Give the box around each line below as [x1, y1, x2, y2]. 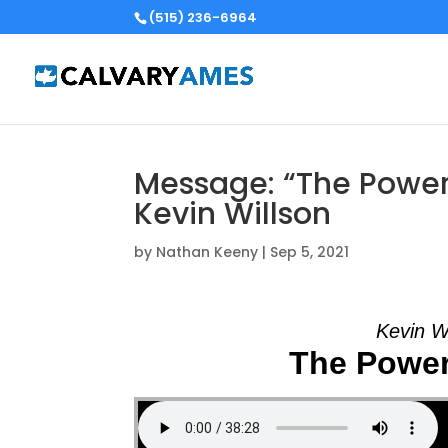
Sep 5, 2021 [270, 242, 350, 262]
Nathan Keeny [156, 242, 259, 262]
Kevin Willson [134, 193, 332, 235]
